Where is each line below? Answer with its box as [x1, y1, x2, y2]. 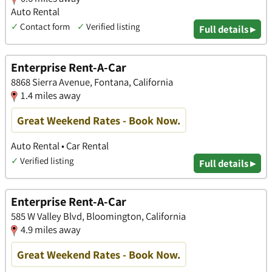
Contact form [20, 20, 70, 32]
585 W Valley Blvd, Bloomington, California [11, 209, 186, 223]
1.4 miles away [21, 89, 81, 103]
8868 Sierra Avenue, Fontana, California [11, 75, 173, 89]
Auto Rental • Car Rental [11, 138, 109, 152]
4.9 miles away [21, 223, 81, 237]
